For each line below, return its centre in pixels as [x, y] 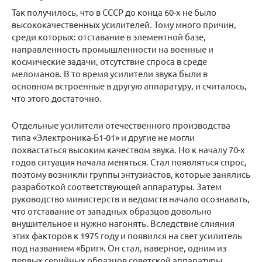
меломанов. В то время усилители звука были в [110, 74]
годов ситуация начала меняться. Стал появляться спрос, [129, 162]
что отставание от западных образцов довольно [112, 211]
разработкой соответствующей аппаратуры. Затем [117, 187]
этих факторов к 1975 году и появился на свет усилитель [127, 236]
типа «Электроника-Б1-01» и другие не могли [103, 137]
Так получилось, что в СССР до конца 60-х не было [114, 12]
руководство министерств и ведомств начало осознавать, [131, 199]
